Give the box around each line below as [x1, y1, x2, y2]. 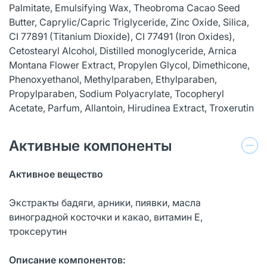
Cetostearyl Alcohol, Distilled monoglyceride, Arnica [9, 44, 237, 57]
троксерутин [9, 225, 67, 237]
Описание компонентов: [9, 253, 126, 266]
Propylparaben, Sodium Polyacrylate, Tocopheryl [9, 87, 224, 100]
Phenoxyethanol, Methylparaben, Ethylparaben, [9, 73, 217, 85]
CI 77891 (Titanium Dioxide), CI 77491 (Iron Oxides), [9, 30, 235, 42]
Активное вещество [9, 167, 103, 180]
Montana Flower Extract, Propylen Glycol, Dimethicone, [9, 58, 250, 71]
